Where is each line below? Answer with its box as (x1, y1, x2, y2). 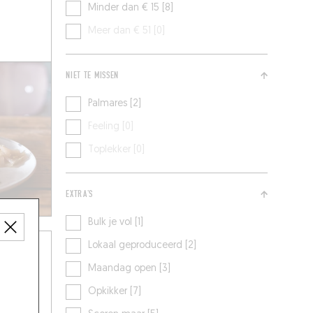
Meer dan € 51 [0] (88, 26, 166, 37)
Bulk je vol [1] (88, 217, 144, 228)
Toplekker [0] (88, 145, 145, 156)
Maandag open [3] (88, 263, 171, 275)
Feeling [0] (88, 122, 134, 133)
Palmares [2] (88, 99, 142, 110)
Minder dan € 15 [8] (88, 3, 174, 14)
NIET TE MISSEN (66, 70, 119, 82)
